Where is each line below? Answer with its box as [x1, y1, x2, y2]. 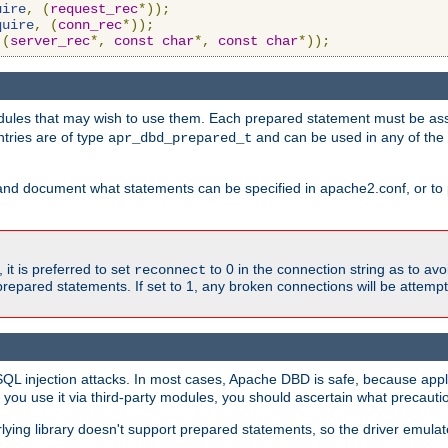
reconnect [134, 262, 206, 279]
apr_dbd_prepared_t [108, 130, 252, 147]
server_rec [10, 32, 90, 49]
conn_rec [58, 16, 122, 33]
